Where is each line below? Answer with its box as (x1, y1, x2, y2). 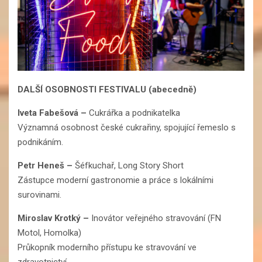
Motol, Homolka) (18, 227, 81, 238)
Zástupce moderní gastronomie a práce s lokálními (18, 174, 213, 185)
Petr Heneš (18, 160, 67, 171)
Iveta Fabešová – (18, 107, 87, 118)
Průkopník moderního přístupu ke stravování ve (18, 242, 196, 253)
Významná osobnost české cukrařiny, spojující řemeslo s (18, 122, 236, 133)
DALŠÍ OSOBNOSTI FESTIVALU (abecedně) (18, 84, 196, 95)
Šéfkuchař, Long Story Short (75, 160, 184, 171)
